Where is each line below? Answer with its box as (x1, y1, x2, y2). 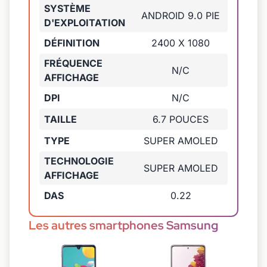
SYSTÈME (44, 2, 91, 14)
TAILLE (44, 113, 77, 125)
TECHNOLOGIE (44, 154, 114, 167)
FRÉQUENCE (44, 57, 103, 69)
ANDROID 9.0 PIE (141, 9, 220, 21)
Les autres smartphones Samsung (29, 217, 218, 233)
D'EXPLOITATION (44, 16, 125, 29)
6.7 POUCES (153, 113, 209, 125)
